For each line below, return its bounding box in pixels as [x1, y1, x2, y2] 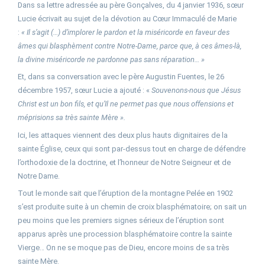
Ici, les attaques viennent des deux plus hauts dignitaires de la [18, 130, 228, 140]
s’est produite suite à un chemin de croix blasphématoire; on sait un [18, 202, 247, 212]
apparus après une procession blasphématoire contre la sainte [18, 230, 232, 239]
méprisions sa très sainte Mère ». [18, 113, 125, 122]
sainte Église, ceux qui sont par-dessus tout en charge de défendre [18, 144, 245, 153]
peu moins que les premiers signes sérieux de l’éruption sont [18, 216, 224, 225]
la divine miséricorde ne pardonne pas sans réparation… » [18, 55, 205, 64]
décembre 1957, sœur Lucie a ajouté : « [18, 86, 151, 95]
